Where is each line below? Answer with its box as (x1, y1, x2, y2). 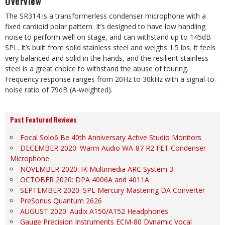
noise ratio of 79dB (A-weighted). (5, 85, 113, 94)
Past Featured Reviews (10, 115, 77, 125)
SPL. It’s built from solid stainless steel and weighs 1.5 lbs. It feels (5, 43, 215, 52)
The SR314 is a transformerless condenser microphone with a (5, 11, 206, 21)
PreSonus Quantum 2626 (20, 196, 102, 205)
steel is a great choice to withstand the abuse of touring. (5, 64, 188, 73)
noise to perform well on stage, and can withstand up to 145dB (5, 32, 211, 42)
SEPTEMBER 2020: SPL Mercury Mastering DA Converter (20, 185, 205, 195)
